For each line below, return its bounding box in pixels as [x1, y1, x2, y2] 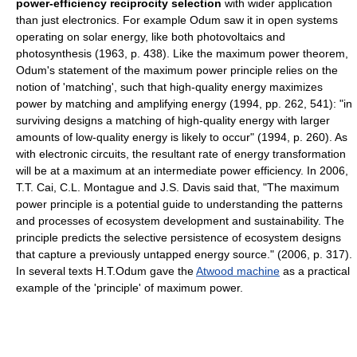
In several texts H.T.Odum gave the [16, 264, 196, 277]
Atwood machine [196, 264, 280, 277]
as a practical [280, 264, 350, 277]
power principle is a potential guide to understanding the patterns [16, 197, 343, 210]
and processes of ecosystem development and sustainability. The [16, 214, 344, 227]
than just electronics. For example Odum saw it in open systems [16, 13, 338, 26]
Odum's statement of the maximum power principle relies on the [16, 63, 338, 76]
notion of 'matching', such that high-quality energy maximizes [16, 80, 323, 93]
